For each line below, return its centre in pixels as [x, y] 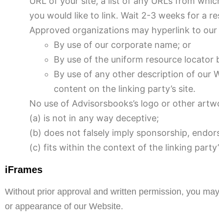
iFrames [24, 170]
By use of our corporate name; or [122, 45]
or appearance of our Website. [64, 206]
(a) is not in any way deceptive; [94, 118]
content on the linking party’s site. [125, 89]
